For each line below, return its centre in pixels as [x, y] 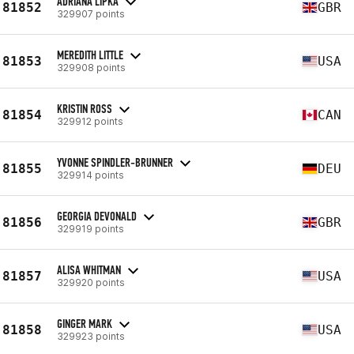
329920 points [91, 282]
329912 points [90, 121]
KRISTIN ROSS [85, 108]
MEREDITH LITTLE [90, 55]
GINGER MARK [85, 323]
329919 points [90, 228]
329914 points [90, 175]
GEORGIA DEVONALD [97, 216]
